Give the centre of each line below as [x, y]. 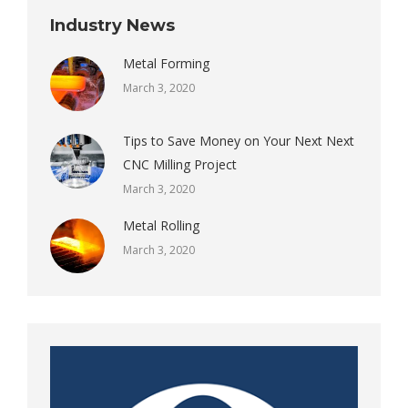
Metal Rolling [161, 225]
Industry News [112, 25]
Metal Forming [166, 63]
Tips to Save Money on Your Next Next [239, 141]
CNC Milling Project [180, 164]
